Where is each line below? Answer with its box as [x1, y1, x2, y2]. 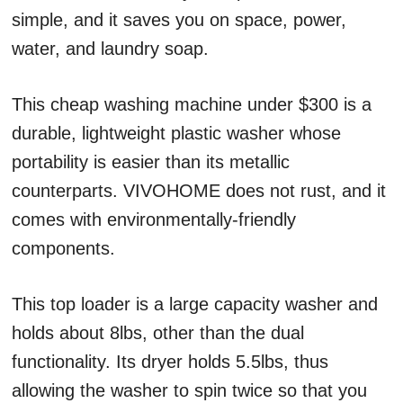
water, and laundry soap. [12, 39, 214, 59]
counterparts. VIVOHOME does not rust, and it [12, 181, 386, 201]
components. [12, 238, 121, 259]
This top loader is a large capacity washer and [12, 294, 378, 315]
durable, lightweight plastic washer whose [12, 123, 341, 144]
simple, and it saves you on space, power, [12, 10, 346, 31]
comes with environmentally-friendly [12, 210, 296, 230]
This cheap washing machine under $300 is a [12, 94, 372, 115]
